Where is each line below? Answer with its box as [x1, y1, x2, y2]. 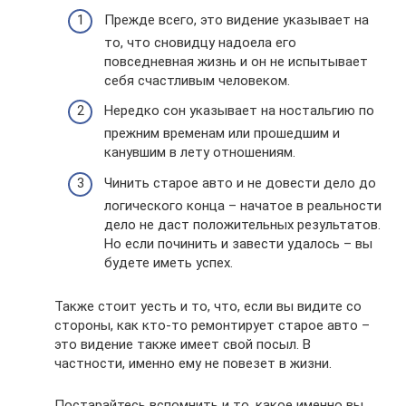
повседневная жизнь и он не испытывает [104, 53, 368, 70]
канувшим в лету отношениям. [104, 144, 295, 161]
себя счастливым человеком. [104, 72, 290, 89]
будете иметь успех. [104, 254, 233, 271]
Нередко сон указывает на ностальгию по [104, 102, 374, 120]
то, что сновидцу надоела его [104, 34, 296, 51]
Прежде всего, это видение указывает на [104, 11, 369, 28]
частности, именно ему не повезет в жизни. [54, 354, 332, 372]
